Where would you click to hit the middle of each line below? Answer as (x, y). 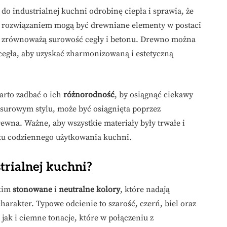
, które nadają (145, 190)
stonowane (32, 190)
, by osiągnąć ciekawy (154, 95)
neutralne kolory (89, 190)
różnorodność (89, 95)
